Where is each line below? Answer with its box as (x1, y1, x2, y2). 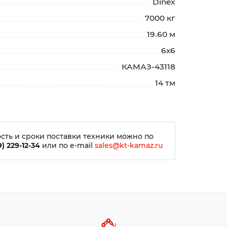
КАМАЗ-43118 (122, 62, 175, 72)
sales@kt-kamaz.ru (94, 140, 163, 150)
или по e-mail (40, 140, 95, 150)
